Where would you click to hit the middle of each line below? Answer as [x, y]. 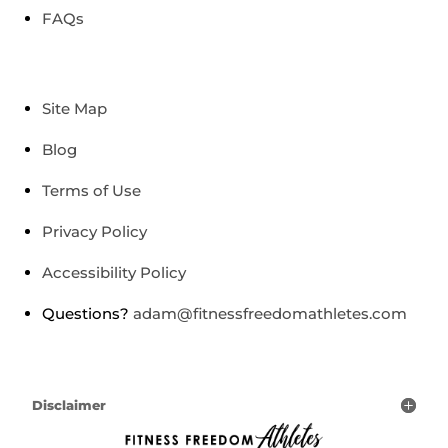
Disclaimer [68, 404]
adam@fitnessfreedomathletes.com [269, 313]
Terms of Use [91, 190]
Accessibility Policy [113, 272]
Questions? [87, 313]
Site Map [74, 108]
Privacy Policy [94, 231]
